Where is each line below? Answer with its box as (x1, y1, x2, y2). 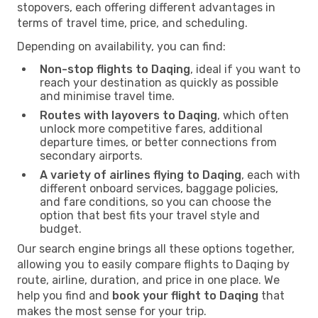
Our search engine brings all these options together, (17, 241, 295, 256)
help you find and (17, 288, 112, 302)
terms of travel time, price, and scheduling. (17, 16, 248, 30)
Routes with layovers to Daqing (40, 108, 217, 122)
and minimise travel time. (40, 89, 175, 103)
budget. (40, 221, 82, 236)
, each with (241, 168, 300, 182)
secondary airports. (40, 148, 143, 163)
